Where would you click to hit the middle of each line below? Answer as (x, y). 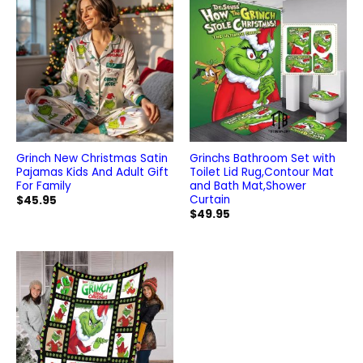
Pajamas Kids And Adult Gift (92, 172)
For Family (43, 186)
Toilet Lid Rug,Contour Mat (261, 172)
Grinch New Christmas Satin (92, 158)
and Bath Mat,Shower (248, 186)
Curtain (209, 199)
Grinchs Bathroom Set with (262, 158)
